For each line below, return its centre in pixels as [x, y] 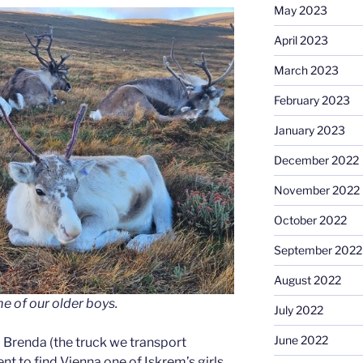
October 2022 [310, 220]
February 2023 [312, 100]
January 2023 [309, 130]
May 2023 [300, 10]
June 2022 [301, 340]
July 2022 [298, 310]
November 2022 [316, 190]
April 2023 [301, 40]
